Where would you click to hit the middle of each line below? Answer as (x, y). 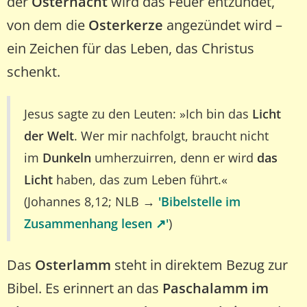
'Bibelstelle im (199, 201)
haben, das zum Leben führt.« (140, 180)
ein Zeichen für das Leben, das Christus (131, 48)
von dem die (48, 25)
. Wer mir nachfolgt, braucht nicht (171, 136)
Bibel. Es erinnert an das (85, 288)
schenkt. (34, 72)
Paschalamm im (216, 288)
